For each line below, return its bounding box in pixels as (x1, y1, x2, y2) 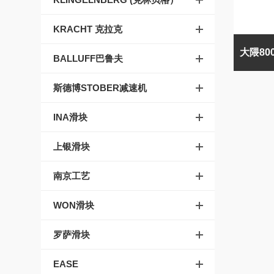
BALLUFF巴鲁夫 (53, 53, 124, 64)
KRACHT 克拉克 (53, 24, 123, 34)
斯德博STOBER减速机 (53, 83, 147, 93)
